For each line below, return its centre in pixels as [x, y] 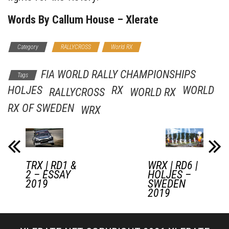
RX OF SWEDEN [41, 108]
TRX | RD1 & [51, 166]
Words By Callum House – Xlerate [83, 20]
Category [28, 47]
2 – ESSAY [48, 175]
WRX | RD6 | [173, 166]
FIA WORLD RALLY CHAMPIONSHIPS [118, 75]
